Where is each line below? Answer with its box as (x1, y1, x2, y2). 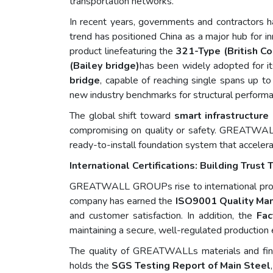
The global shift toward (69, 109, 174, 123)
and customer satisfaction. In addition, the (69, 209, 257, 223)
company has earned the (69, 194, 175, 208)
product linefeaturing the (69, 44, 176, 58)
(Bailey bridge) (69, 59, 140, 73)
